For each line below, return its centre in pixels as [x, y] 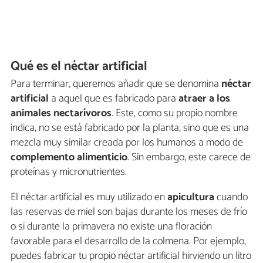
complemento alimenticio [69, 158]
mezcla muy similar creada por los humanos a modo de [127, 143]
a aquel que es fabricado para [114, 99]
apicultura [191, 198]
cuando [231, 198]
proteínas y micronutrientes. [69, 172]
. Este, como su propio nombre [175, 114]
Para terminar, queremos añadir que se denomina [116, 84]
